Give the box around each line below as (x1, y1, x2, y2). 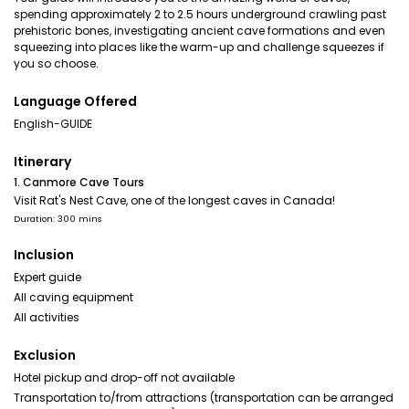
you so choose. (14, 56, 99, 71)
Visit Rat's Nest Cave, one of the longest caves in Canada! (14, 193, 335, 208)
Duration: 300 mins (14, 213, 102, 225)
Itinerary (14, 152, 71, 171)
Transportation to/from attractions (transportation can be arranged (14, 390, 393, 405)
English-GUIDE (14, 116, 92, 131)
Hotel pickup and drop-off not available (14, 370, 235, 385)
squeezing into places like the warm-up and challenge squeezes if (14, 39, 384, 55)
